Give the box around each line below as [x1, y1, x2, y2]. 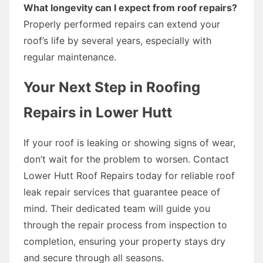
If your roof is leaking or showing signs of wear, [23, 136, 235, 149]
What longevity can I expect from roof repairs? [23, 1, 237, 14]
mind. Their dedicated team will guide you [23, 202, 210, 214]
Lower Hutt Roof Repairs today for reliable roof [23, 169, 235, 181]
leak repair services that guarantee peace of [23, 186, 220, 198]
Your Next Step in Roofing [23, 78, 200, 96]
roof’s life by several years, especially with [23, 34, 211, 46]
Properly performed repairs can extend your [23, 18, 220, 30]
